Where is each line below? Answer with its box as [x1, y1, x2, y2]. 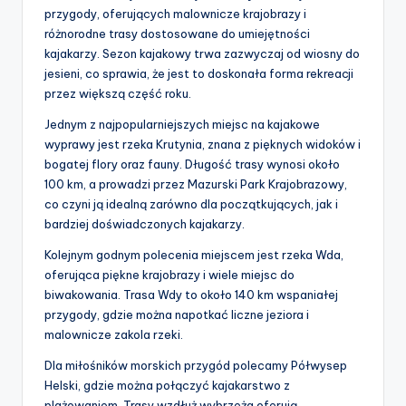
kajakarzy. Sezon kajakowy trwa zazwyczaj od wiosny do [44, 46, 360, 62]
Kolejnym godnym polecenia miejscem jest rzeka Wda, [44, 247, 343, 263]
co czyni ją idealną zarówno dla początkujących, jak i [44, 197, 338, 212]
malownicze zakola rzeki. [44, 327, 183, 343]
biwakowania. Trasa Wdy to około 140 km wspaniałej [44, 287, 338, 303]
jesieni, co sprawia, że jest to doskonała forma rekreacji [44, 66, 353, 82]
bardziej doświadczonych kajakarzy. [44, 217, 245, 232]
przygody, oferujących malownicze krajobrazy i [44, 6, 306, 22]
